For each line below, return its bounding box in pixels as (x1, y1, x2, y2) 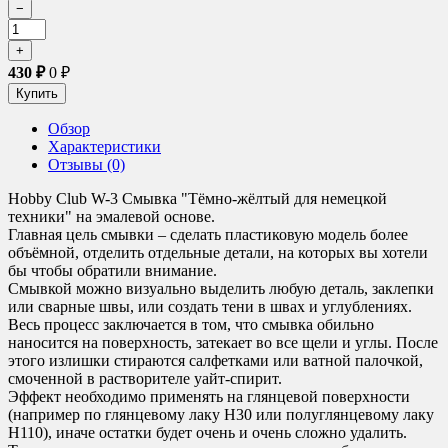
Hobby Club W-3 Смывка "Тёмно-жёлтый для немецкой (8, 189, 387, 207)
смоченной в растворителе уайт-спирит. (8, 369, 282, 387)
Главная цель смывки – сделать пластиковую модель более (8, 225, 408, 243)
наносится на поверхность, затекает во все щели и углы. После (8, 333, 438, 351)
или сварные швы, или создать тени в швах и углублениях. (8, 297, 412, 315)
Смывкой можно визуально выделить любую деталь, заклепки (8, 279, 434, 297)
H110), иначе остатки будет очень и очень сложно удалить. (8, 423, 407, 441)
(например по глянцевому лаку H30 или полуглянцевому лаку (8, 405, 434, 423)
